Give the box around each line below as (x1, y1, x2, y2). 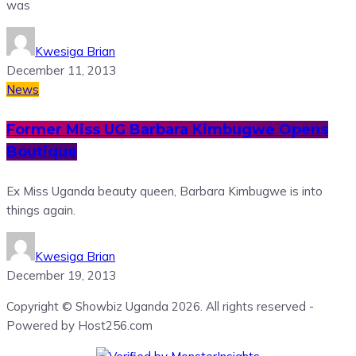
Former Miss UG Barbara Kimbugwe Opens (6, 121, 328, 139)
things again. (6, 203, 75, 219)
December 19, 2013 (6, 268, 116, 284)
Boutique (6, 143, 77, 161)
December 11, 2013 (6, 63, 116, 79)
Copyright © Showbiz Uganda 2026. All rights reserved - (6, 299, 314, 315)
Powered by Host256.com (6, 318, 153, 334)
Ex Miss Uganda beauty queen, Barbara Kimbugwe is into (6, 184, 323, 199)
